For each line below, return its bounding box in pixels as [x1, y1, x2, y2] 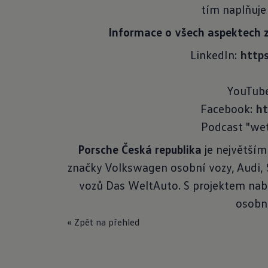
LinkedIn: [190, 47, 241, 62]
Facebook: [200, 101, 257, 115]
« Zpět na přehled [67, 216, 139, 228]
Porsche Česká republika [77, 142, 202, 156]
